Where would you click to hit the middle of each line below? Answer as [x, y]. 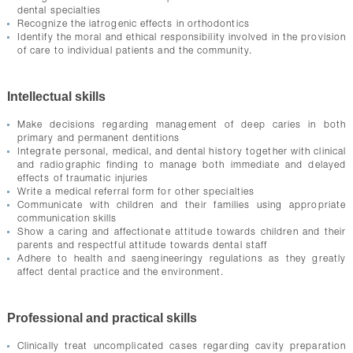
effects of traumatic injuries [83, 179]
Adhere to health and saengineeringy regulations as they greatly [182, 259]
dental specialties [59, 11]
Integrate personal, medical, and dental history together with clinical [182, 152]
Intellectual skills [56, 97]
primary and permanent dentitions [98, 139]
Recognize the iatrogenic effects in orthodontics [133, 24]
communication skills [67, 219]
